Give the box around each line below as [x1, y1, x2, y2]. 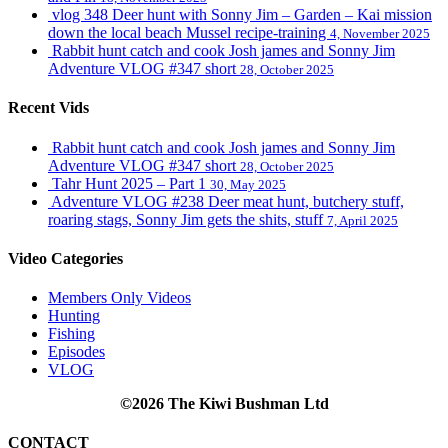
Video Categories [8, 249, 123, 267]
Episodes [48, 343, 105, 361]
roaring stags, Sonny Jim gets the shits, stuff [48, 210, 327, 228]
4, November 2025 [330, 26, 430, 42]
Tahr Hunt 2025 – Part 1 [52, 174, 210, 192]
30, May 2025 [210, 176, 286, 192]
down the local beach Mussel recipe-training [48, 24, 330, 42]
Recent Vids [8, 99, 89, 117]
